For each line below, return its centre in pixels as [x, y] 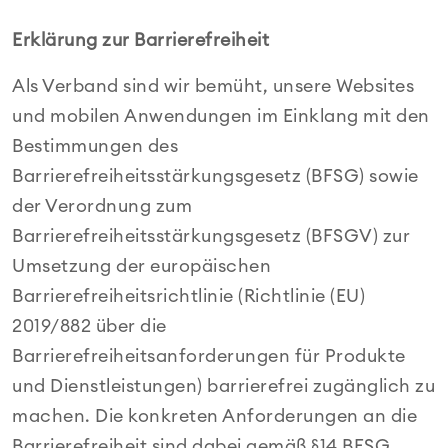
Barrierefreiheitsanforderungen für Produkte [209, 356]
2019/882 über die [89, 326]
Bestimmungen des [95, 146]
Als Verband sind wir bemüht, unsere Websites [213, 86]
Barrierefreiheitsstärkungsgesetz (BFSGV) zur [211, 236]
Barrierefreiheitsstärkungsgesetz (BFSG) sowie [215, 176]
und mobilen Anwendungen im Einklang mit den [221, 116]
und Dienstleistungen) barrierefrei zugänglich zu [223, 386]
